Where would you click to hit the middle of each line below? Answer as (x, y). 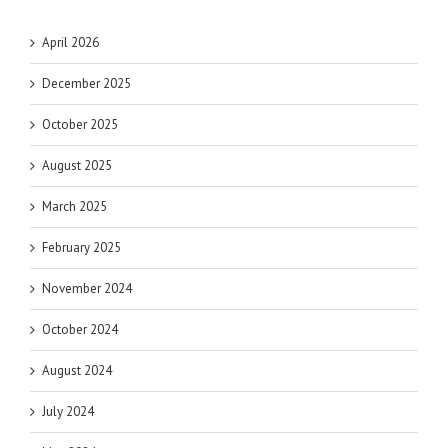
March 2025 (74, 207)
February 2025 (81, 248)
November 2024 (87, 289)
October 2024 (80, 330)
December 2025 (86, 84)
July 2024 (68, 412)
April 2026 (70, 43)
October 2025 (80, 125)
